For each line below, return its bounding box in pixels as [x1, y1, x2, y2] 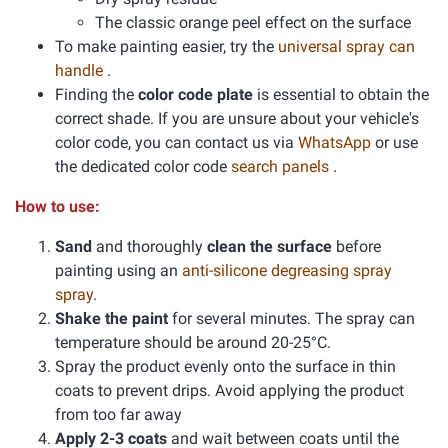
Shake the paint [55, 309, 168, 328]
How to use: [15, 197, 100, 216]
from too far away [55, 405, 182, 424]
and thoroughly [92, 237, 207, 256]
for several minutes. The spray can [168, 309, 415, 328]
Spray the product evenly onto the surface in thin [55, 357, 396, 376]
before [332, 237, 381, 256]
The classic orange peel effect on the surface [95, 13, 411, 32]
